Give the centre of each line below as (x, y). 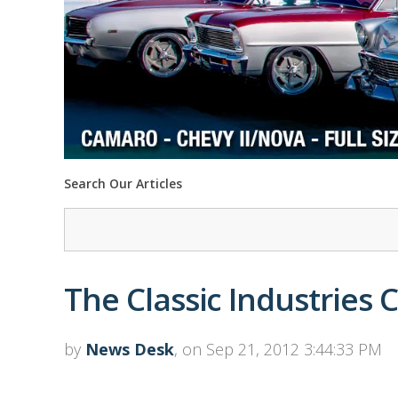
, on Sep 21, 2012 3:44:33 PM (278, 350)
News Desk (130, 350)
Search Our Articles (123, 184)
